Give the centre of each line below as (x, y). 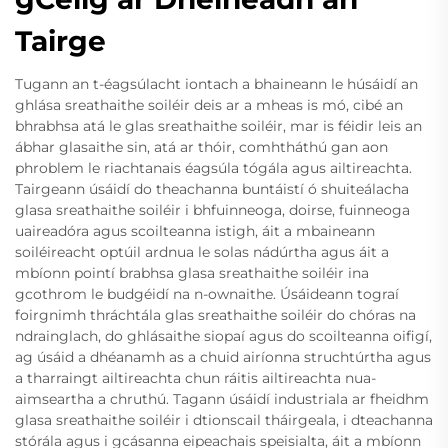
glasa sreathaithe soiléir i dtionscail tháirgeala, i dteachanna (224, 419)
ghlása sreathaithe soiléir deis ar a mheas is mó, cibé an (209, 104)
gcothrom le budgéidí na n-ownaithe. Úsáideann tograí (207, 293)
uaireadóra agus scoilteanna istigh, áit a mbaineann (195, 230)
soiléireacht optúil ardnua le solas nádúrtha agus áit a (202, 251)
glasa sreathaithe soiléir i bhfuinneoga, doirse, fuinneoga (212, 209)
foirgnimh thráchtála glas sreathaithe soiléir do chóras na (215, 314)
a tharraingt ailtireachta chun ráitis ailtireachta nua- (195, 377)
